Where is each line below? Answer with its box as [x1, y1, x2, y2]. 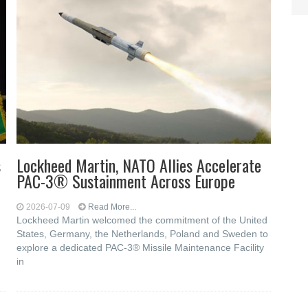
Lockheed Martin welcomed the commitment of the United [16, 214, 268, 225]
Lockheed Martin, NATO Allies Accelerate [16, 153, 262, 177]
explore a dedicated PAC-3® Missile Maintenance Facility [16, 242, 265, 253]
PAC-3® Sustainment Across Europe [16, 168, 236, 193]
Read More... [88, 202, 137, 212]
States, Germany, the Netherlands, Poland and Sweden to [16, 228, 269, 239]
